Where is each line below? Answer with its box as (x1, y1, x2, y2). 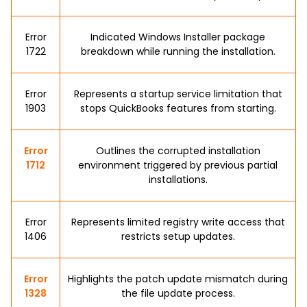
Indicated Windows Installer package (90, 30, 265, 44)
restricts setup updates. (121, 230, 235, 243)
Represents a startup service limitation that (73, 87, 282, 101)
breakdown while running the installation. (80, 45, 275, 58)
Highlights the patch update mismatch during (68, 272, 288, 286)
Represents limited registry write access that (71, 215, 285, 229)
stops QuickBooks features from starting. (79, 101, 276, 115)
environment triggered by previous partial (78, 158, 278, 172)
